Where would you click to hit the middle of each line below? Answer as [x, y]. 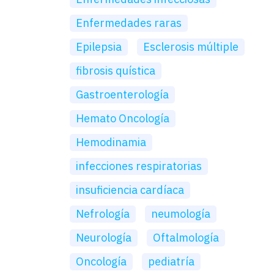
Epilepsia [99, 47]
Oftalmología [186, 238]
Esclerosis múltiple [191, 47]
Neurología [104, 238]
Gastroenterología [122, 94]
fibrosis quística [116, 71]
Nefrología [103, 214]
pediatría [171, 261]
